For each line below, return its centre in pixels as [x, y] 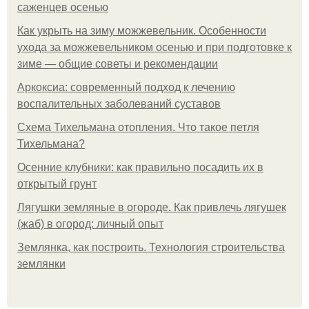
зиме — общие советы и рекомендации [118, 64]
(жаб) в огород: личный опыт [90, 224]
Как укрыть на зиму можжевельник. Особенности [142, 31]
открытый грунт [57, 184]
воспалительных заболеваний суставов [119, 104]
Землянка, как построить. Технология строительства [151, 247]
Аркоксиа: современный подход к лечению [126, 87]
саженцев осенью [63, 7]
